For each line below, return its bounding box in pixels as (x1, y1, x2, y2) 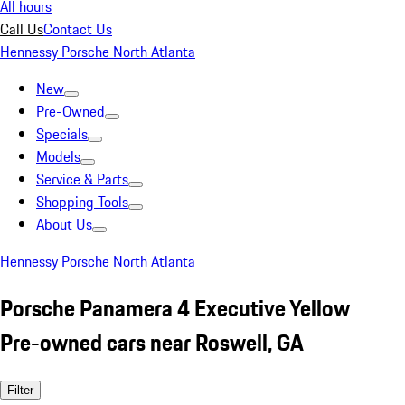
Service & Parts (36, 168, 128, 190)
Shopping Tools (36, 191, 128, 212)
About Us (36, 213, 92, 235)
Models (36, 146, 80, 167)
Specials (36, 123, 88, 145)
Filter (7, 382, 33, 397)
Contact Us (43, 18, 112, 40)
